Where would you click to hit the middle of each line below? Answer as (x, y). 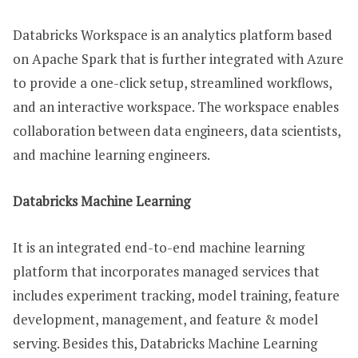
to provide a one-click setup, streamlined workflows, (172, 83)
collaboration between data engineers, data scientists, (177, 131)
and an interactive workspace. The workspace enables (176, 107)
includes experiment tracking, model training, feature (176, 296)
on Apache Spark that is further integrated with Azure (178, 59)
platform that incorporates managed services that (166, 272)
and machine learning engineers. (111, 155)
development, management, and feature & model (165, 320)
